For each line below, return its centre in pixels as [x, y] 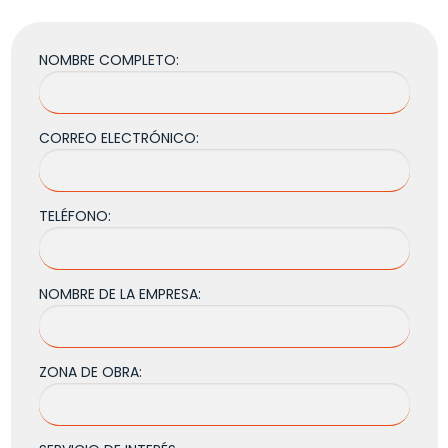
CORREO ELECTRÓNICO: [118, 138]
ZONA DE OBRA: [90, 372]
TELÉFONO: [74, 216]
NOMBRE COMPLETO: [108, 60]
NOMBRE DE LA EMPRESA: [119, 294]
